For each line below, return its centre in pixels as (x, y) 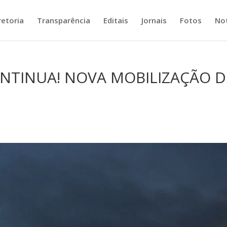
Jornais (154, 20)
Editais (116, 20)
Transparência (63, 20)
